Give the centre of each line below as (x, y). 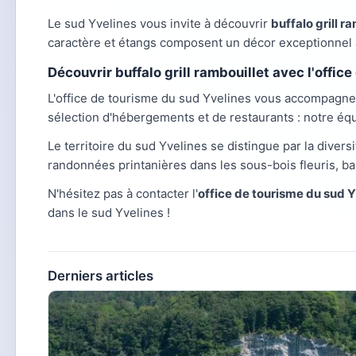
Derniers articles (101, 276)
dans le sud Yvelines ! (109, 213)
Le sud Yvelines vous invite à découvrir (159, 24)
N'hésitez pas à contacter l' (123, 194)
